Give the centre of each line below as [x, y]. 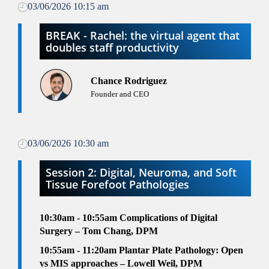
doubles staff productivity [112, 48]
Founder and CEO [120, 94]
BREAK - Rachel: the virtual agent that [143, 36]
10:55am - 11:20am [78, 250]
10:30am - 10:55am [80, 218]
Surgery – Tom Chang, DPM [99, 231]
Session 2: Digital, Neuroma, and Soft [141, 173]
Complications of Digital [168, 218]
